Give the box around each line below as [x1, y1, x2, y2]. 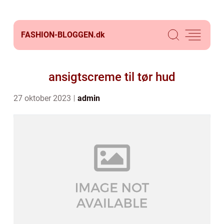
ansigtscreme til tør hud [48, 70, 175, 84]
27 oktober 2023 [13, 93, 73, 103]
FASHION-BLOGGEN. [21, 30, 96, 39]
